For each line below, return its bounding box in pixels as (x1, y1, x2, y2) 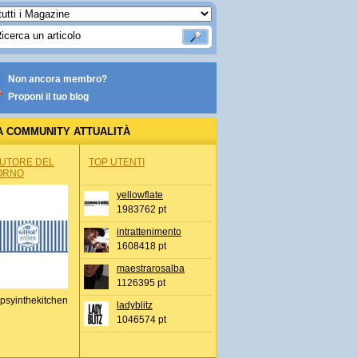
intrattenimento (117, 226, 181, 237)
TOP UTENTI (89, 157, 145, 168)
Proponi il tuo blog (8, 91, 89, 102)
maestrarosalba (117, 263, 185, 274)
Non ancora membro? (8, 74, 107, 85)
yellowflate (117, 189, 163, 201)
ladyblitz (117, 300, 153, 311)
